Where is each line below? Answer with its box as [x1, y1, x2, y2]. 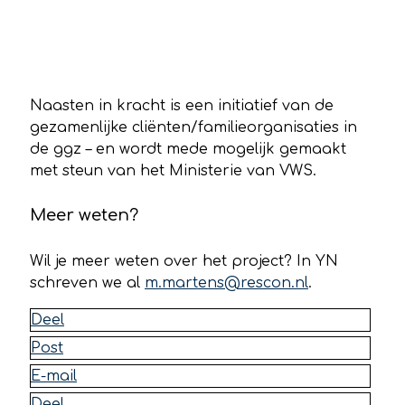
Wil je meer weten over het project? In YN [30, 252, 338, 269]
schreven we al [30, 274, 145, 291]
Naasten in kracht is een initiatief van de [30, 97, 334, 114]
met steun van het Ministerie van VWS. [30, 162, 316, 179]
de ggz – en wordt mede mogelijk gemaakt [30, 140, 346, 157]
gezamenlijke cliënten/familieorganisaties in [30, 118, 357, 136]
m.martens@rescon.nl [145, 274, 308, 291]
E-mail [31, 367, 77, 384]
